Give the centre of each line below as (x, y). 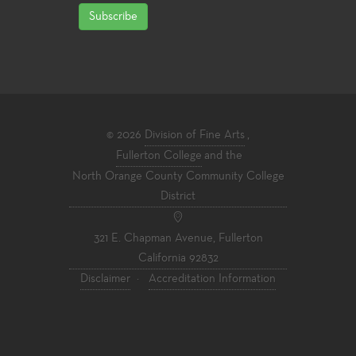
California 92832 (178, 259)
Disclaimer (105, 279)
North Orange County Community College (178, 177)
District (178, 197)
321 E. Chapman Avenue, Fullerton (178, 239)
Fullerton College (159, 156)
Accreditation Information (212, 279)
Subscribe (113, 17)
